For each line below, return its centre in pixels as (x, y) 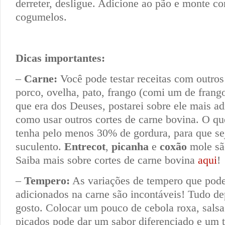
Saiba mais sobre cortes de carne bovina (107, 160)
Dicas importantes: (60, 58)
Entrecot (85, 146)
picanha (130, 146)
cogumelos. (41, 17)
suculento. (40, 146)
